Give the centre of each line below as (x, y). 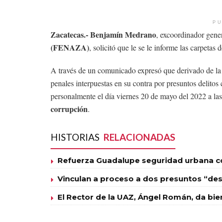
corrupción (69, 109)
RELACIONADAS (139, 137)
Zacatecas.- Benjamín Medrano (103, 34)
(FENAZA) (70, 47)
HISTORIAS (76, 137)
